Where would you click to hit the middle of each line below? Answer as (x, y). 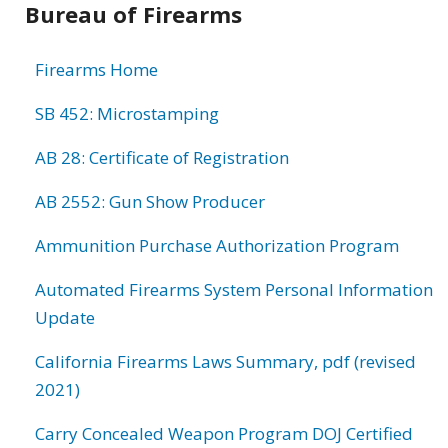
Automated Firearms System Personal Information (234, 290)
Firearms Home (96, 70)
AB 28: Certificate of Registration (162, 158)
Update (65, 318)
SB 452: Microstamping (127, 114)
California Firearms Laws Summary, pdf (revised (225, 362)
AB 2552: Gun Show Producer (150, 202)
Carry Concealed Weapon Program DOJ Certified (224, 434)
